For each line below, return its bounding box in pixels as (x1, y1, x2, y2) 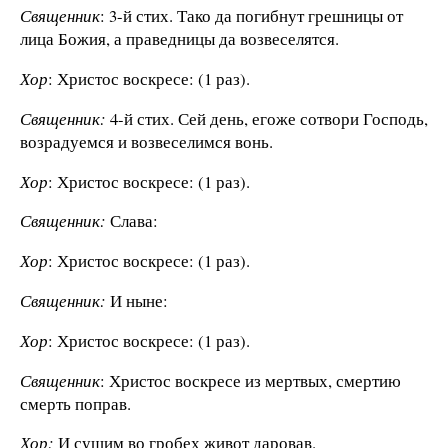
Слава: (106, 209, 158, 233)
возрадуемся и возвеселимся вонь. (20, 129, 273, 153)
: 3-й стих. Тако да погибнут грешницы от (100, 4, 403, 28)
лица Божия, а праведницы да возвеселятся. (20, 27, 339, 51)
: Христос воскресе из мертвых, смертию (100, 368, 401, 392)
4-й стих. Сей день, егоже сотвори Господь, (106, 106, 428, 130)
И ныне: (106, 289, 168, 313)
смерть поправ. (20, 391, 131, 415)
